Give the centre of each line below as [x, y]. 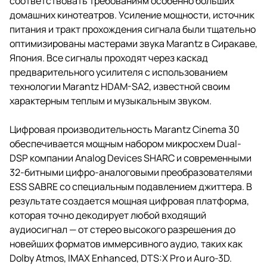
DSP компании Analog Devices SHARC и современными [131, 158]
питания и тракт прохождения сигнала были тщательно [133, 29]
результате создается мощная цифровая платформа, [129, 201]
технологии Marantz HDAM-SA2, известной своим [120, 86]
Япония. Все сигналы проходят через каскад [109, 58]
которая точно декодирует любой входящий [108, 215]
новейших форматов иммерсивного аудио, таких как [126, 243]
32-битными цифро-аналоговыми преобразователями [131, 172]
